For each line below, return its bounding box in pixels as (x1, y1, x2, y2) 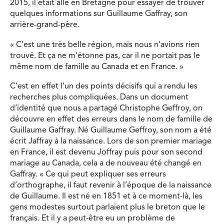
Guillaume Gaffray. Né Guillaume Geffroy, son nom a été (10, 126, 211, 135)
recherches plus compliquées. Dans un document (10, 93, 188, 102)
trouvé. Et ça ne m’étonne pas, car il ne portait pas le (10, 51, 200, 60)
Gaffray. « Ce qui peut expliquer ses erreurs (10, 170, 166, 179)
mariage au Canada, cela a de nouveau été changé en (10, 159, 201, 168)
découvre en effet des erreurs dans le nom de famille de (10, 115, 212, 124)
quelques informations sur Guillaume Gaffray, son (10, 9, 187, 18)
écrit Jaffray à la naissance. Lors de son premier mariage (10, 137, 211, 146)
